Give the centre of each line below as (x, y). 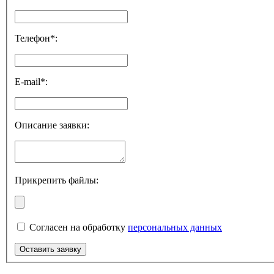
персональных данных (175, 227)
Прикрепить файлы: (57, 180)
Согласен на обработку (77, 227)
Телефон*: (36, 38)
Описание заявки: (52, 125)
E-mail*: (31, 81)
